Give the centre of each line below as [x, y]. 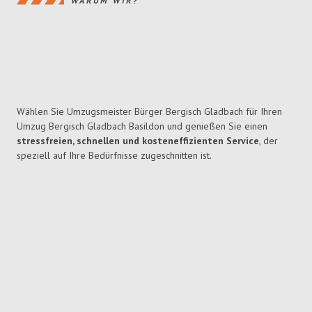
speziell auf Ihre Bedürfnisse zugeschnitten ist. [114, 156]
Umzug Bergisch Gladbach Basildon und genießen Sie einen [142, 126]
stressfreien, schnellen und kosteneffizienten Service [138, 141]
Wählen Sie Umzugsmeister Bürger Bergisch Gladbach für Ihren [149, 112]
